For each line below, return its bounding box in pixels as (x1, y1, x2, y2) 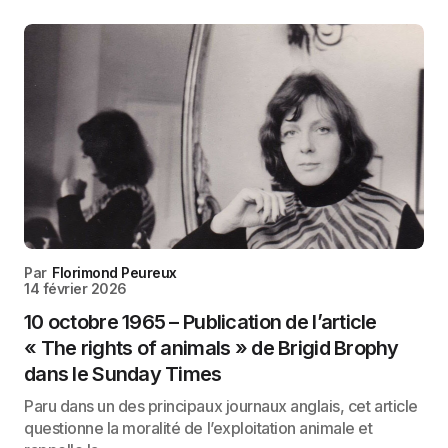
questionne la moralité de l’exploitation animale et (24, 418, 373, 438)
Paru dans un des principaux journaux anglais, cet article (24, 396, 418, 416)
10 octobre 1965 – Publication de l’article (24, 310, 377, 334)
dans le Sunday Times (24, 362, 222, 386)
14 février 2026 (24, 280, 127, 297)
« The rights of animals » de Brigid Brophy (24, 336, 399, 360)
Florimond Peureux (52, 264, 177, 281)
